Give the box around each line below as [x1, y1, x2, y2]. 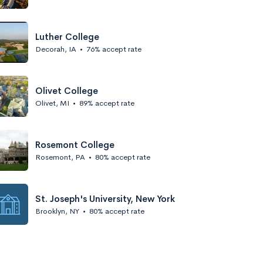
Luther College [35, 31, 99, 42]
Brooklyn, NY [35, 205, 79, 216]
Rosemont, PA [35, 151, 85, 162]
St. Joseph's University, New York [35, 193, 175, 204]
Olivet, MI [35, 97, 69, 108]
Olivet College [35, 85, 98, 96]
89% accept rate [79, 97, 134, 108]
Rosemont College [35, 139, 114, 150]
